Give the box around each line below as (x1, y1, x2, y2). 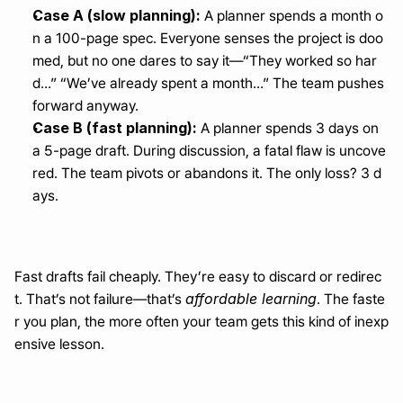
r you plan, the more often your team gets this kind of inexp (14, 313, 389, 330)
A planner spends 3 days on (197, 120, 379, 137)
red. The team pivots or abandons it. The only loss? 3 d (32, 165, 381, 182)
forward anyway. (32, 97, 139, 114)
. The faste (317, 291, 385, 308)
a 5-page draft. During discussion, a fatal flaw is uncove (32, 142, 386, 159)
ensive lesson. (14, 336, 104, 353)
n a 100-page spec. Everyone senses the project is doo (32, 30, 383, 47)
